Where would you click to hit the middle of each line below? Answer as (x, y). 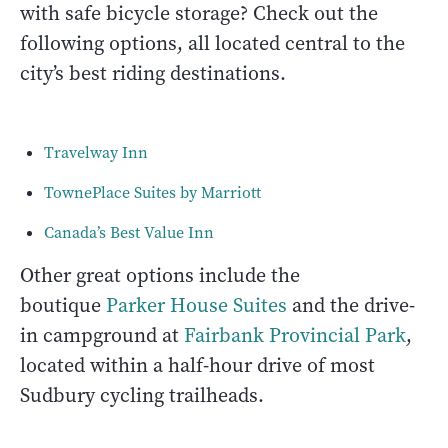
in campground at (102, 335)
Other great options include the (160, 275)
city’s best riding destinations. (155, 73)
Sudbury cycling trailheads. (142, 395)
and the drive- (351, 305)
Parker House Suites (196, 305)
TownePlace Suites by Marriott (152, 192)
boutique (63, 305)
